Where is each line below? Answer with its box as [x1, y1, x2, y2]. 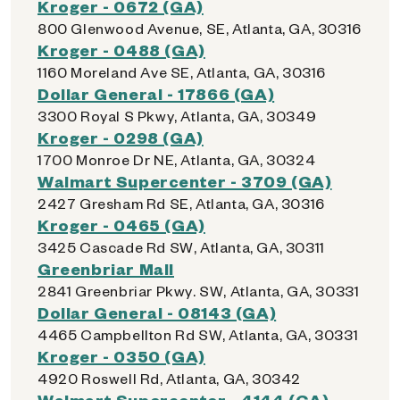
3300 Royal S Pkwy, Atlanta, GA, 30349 [37, 106, 317, 125]
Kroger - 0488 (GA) [37, 39, 205, 60]
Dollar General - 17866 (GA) [37, 83, 275, 104]
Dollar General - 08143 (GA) [37, 302, 277, 322]
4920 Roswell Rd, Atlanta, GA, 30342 [37, 369, 301, 387]
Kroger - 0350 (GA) [37, 346, 205, 366]
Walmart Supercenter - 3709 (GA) [37, 171, 332, 191]
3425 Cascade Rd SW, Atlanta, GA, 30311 [37, 237, 325, 256]
